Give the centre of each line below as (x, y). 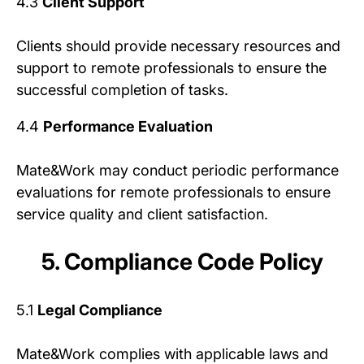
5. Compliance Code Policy (182, 261)
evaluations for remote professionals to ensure (173, 192)
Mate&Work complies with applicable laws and (172, 353)
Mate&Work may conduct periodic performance (178, 170)
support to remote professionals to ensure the (171, 67)
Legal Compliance (100, 310)
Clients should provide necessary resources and (178, 45)
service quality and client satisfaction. (142, 214)
